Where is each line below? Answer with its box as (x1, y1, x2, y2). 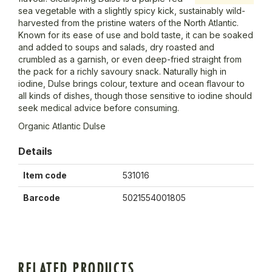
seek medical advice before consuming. (18, 103, 179, 114)
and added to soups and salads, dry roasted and (18, 42, 214, 53)
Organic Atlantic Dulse (18, 121, 106, 132)
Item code (23, 170, 67, 181)
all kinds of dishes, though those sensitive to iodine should (18, 90, 252, 101)
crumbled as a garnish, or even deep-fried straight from (18, 54, 242, 65)
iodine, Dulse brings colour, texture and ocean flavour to (18, 78, 245, 89)
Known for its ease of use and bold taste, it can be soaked (18, 30, 253, 41)
